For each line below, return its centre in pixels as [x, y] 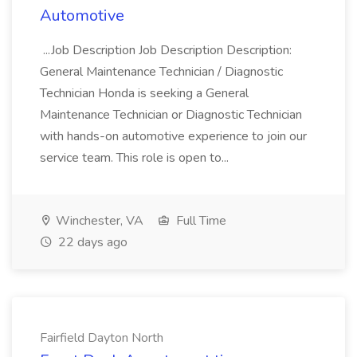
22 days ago [91, 242]
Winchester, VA [98, 221]
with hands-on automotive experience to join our [173, 136]
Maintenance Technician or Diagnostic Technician [171, 115]
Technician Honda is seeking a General [144, 93]
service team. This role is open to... [136, 158]
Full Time [200, 221]
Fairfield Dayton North [102, 338]
